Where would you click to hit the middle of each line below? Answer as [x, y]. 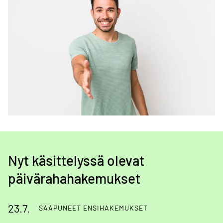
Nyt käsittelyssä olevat [76, 161]
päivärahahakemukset [74, 178]
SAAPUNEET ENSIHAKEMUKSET [94, 208]
